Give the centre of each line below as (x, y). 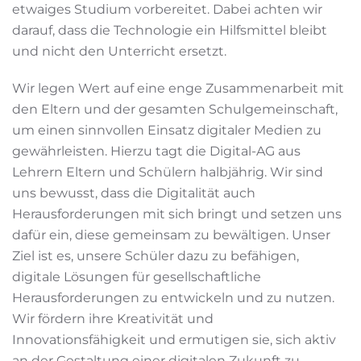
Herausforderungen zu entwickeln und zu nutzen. (173, 298)
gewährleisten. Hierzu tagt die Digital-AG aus (156, 151)
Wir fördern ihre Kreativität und (113, 319)
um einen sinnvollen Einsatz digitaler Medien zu (167, 130)
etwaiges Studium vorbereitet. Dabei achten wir (167, 9)
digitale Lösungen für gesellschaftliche (137, 277)
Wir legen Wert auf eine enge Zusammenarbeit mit (178, 88)
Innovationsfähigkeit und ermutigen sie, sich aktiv (174, 340)
